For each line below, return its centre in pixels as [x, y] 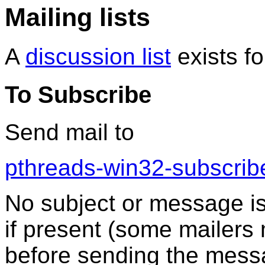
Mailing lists [77, 17]
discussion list [98, 56]
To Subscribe [78, 94]
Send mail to [70, 132]
